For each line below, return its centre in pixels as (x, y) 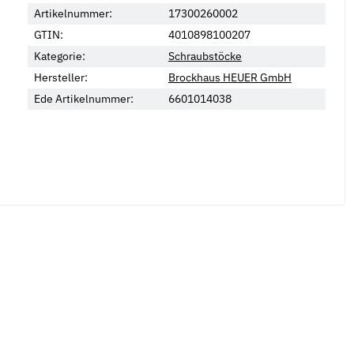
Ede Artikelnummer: (83, 99)
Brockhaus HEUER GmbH (230, 78)
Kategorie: (59, 56)
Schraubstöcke (205, 56)
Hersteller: (60, 78)
